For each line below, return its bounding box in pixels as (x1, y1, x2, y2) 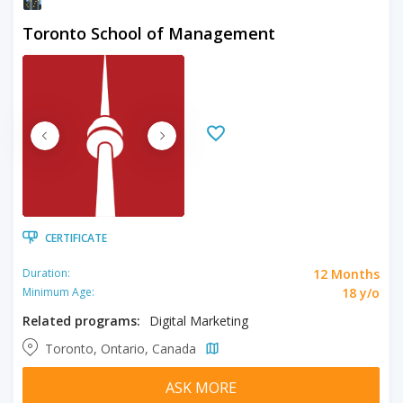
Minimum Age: (22, 284, 94, 300)
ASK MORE (166, 377, 237, 398)
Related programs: (22, 311, 140, 329)
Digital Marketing (149, 311, 248, 329)
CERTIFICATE (45, 229, 107, 246)
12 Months (313, 264, 380, 282)
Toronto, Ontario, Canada (45, 339, 200, 357)
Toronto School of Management (22, 22, 275, 44)
